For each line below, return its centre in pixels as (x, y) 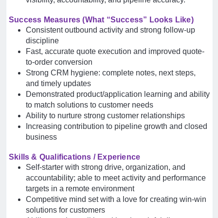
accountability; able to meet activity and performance (116, 178)
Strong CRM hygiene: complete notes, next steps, (111, 73)
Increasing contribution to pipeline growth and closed (117, 126)
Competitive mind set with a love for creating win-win (116, 199)
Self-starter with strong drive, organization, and (106, 167)
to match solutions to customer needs (90, 105)
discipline (42, 41)
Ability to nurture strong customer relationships (105, 116)
